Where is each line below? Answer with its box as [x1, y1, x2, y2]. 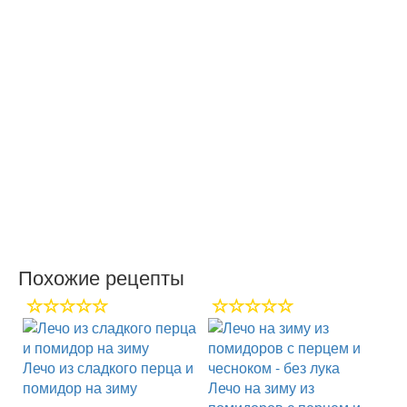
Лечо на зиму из [208, 377, 314, 398]
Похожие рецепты [18, 263, 184, 291]
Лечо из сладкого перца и [23, 357, 194, 378]
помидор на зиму [23, 377, 137, 398]
